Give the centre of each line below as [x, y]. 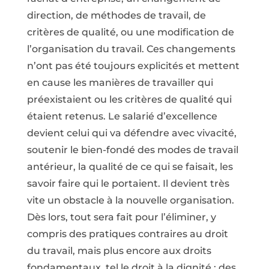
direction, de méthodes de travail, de [116, 15]
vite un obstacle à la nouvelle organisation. [130, 200]
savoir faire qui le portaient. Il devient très [128, 183]
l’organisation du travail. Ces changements [131, 49]
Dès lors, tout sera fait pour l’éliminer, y [121, 217]
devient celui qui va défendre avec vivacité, [131, 133]
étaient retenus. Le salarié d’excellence [122, 116]
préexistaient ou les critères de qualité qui [129, 99]
